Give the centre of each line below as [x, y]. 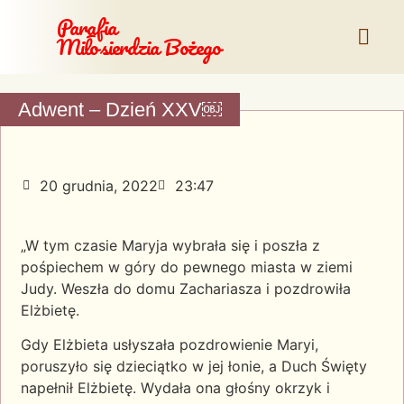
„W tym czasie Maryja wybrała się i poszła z [170, 245]
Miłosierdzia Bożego [138, 46]
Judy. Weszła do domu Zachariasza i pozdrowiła [186, 289]
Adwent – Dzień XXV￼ [120, 110]
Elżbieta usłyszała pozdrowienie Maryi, [186, 345]
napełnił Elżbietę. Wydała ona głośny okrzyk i [175, 388]
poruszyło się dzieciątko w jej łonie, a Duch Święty [194, 367]
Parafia [87, 27]
